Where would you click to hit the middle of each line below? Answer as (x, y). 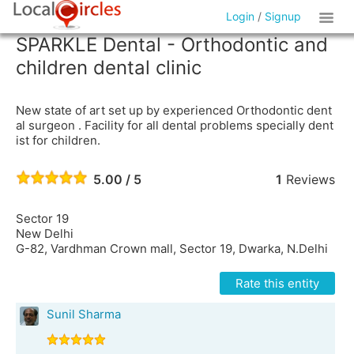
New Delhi (45, 233)
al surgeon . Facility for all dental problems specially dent (175, 125)
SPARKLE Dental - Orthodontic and (172, 45)
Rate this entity (277, 283)
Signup (283, 16)
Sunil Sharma (84, 314)
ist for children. (58, 140)
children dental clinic (109, 68)
